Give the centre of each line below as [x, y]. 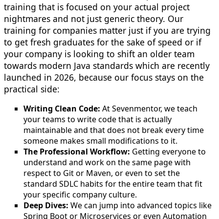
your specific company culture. [80, 195]
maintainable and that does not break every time [114, 130]
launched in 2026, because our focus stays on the [104, 77]
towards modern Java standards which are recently [107, 65]
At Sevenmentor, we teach [149, 109]
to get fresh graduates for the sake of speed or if [103, 42]
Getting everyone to [168, 152]
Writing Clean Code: [62, 109]
